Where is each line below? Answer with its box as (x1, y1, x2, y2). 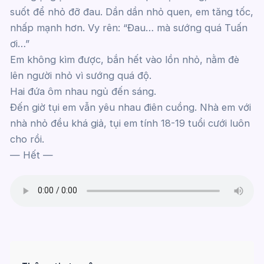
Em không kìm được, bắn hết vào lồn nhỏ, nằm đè (9, 53, 239, 65)
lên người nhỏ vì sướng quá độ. (9, 69, 151, 81)
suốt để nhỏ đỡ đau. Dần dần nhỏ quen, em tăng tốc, (9, 5, 253, 18)
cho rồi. (9, 133, 44, 145)
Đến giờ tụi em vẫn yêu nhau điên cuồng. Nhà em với (9, 101, 251, 113)
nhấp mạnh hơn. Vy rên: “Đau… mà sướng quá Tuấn (9, 21, 247, 34)
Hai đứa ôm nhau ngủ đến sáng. (9, 85, 156, 97)
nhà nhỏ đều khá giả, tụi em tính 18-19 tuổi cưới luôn (9, 117, 250, 129)
